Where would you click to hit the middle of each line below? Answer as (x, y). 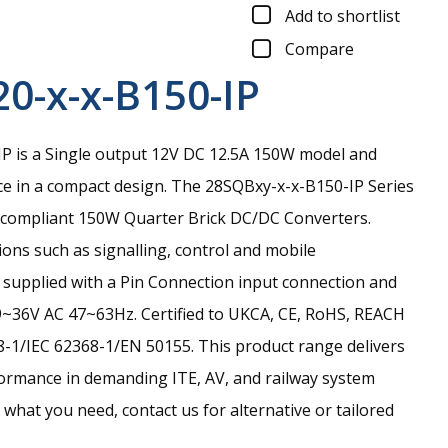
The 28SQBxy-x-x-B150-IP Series (292, 186)
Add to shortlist (342, 15)
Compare (319, 49)
